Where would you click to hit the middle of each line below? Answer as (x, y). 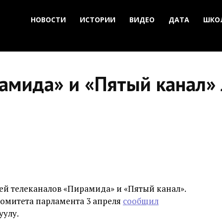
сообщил (141, 201)
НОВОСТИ (48, 20)
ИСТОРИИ (98, 20)
